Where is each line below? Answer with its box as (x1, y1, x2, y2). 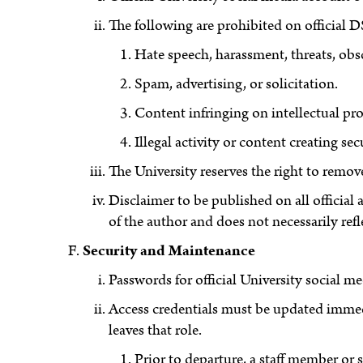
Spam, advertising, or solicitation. (135, 72, 339, 95)
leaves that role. (109, 318, 203, 341)
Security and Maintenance (83, 239, 256, 262)
